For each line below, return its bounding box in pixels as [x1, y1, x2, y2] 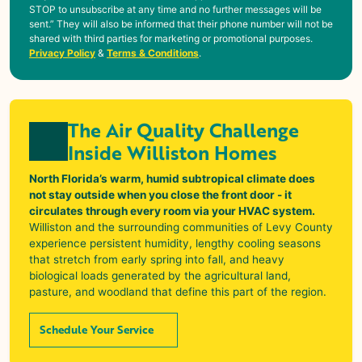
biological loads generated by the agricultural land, [29, 268, 291, 282]
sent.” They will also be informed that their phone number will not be [29, 17, 333, 30]
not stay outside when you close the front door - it [29, 187, 292, 201]
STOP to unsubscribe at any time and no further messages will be [29, 2, 322, 15]
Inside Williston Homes [68, 138, 277, 166]
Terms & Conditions [107, 46, 199, 59]
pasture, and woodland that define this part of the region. [29, 284, 326, 298]
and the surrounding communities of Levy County [72, 220, 333, 234]
